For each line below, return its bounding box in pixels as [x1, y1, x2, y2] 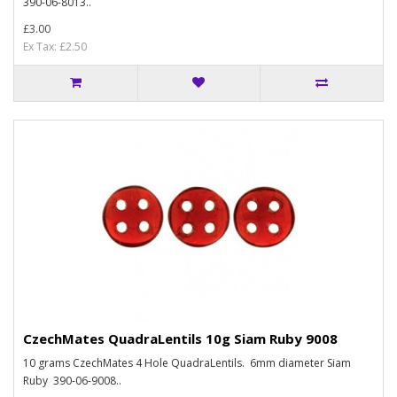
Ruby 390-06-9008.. [23, 373, 121, 388]
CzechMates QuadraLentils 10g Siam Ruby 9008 [23, 330, 338, 347]
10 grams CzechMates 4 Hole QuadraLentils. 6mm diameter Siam [23, 355, 351, 370]
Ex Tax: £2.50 [23, 39, 87, 54]
